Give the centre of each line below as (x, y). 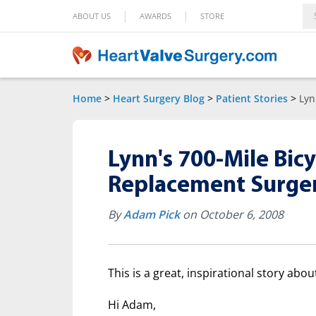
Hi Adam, (132, 305)
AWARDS (156, 16)
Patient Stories (252, 98)
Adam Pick (152, 214)
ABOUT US (92, 16)
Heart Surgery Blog (159, 98)
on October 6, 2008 (232, 214)
